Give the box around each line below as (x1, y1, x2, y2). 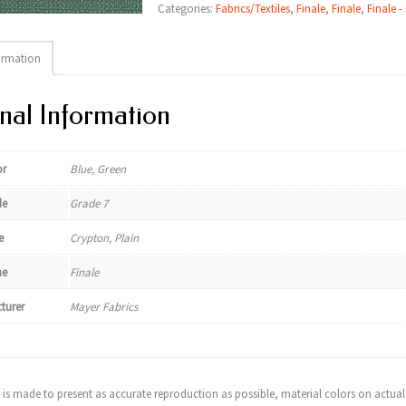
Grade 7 (69, 196, 108, 211)
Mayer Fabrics (69, 299, 138, 314)
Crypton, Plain (69, 230, 139, 246)
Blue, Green (69, 161, 126, 177)
